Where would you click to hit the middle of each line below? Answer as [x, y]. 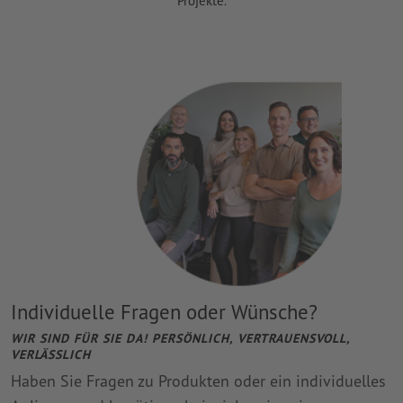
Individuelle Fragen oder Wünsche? [164, 311]
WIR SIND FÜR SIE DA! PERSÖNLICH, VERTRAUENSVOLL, [180, 339]
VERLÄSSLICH [51, 355]
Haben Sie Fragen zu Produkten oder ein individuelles [198, 381]
